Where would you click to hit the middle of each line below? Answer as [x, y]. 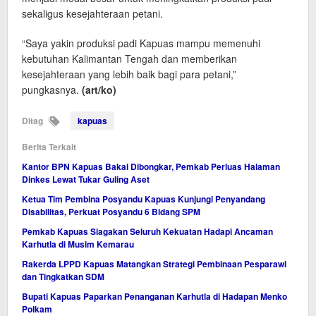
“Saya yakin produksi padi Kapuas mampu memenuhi [141, 43]
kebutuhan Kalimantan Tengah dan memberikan [129, 59]
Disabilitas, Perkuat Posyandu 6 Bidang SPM [111, 212]
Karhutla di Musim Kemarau [78, 244]
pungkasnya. [52, 90]
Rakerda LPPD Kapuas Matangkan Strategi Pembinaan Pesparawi [154, 264]
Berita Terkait [49, 147]
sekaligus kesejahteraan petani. [92, 14]
